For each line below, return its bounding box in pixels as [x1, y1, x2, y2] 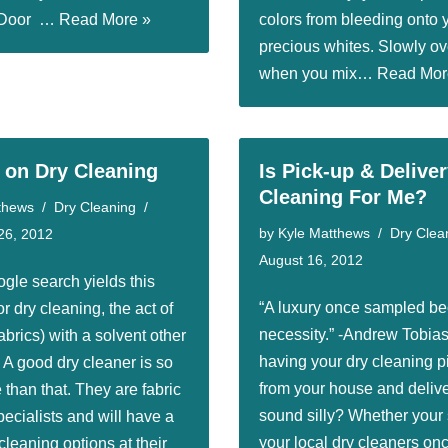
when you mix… [259, 65, 377, 82]
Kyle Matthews [278, 225, 370, 241]
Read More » [59, 11, 151, 28]
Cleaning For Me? [259, 186, 427, 208]
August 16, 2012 [259, 252, 363, 268]
